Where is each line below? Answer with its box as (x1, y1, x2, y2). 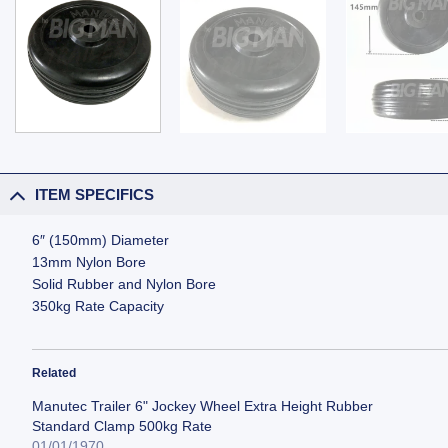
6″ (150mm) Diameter (32, 231, 170, 248)
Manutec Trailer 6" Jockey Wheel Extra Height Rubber (32, 398, 374, 415)
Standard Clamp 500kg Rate (32, 418, 213, 435)
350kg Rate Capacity (32, 297, 165, 314)
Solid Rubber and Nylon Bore (32, 275, 217, 292)
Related (32, 366, 77, 381)
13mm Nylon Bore (32, 253, 147, 270)
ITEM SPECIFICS (35, 185, 155, 203)
